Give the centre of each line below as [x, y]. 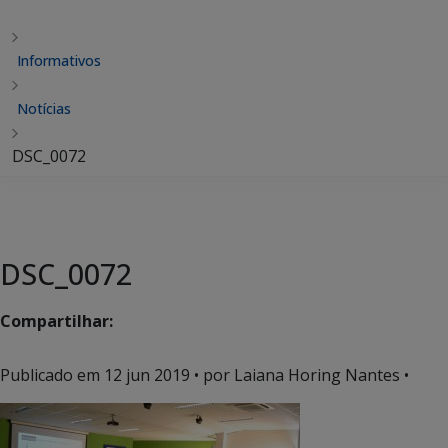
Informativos [59, 60]
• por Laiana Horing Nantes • [299, 375]
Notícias [44, 108]
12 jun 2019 [147, 375]
